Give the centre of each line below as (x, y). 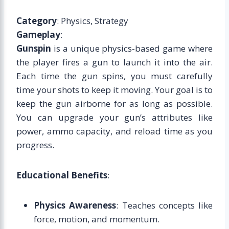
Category (37, 20)
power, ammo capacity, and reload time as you (114, 131)
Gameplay (38, 34)
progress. (35, 145)
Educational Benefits (62, 175)
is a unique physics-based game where (132, 48)
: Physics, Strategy (93, 20)
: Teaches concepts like (164, 205)
